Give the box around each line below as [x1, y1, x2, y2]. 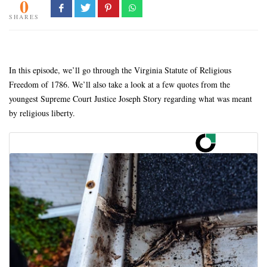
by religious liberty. [9, 107, 75, 119]
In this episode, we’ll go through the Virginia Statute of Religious [9, 64, 231, 76]
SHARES [9, 12, 39, 21]
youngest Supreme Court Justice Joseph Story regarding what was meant [9, 92, 252, 104]
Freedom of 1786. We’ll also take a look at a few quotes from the [9, 78, 230, 90]
